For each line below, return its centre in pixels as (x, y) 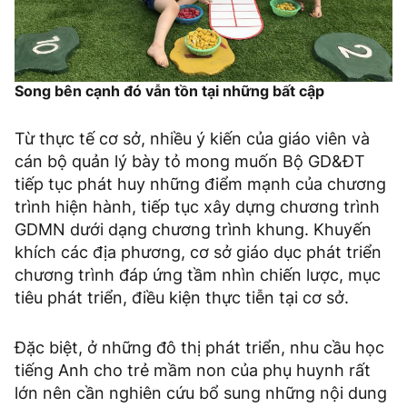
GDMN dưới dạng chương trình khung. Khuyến (193, 230)
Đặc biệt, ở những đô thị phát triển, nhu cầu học (199, 348)
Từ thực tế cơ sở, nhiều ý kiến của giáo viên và (192, 139)
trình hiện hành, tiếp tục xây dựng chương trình (197, 207)
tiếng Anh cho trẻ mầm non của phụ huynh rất (193, 371)
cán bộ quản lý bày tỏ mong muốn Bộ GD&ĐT (190, 162)
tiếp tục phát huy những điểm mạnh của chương (200, 184)
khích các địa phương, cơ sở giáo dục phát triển (198, 253)
